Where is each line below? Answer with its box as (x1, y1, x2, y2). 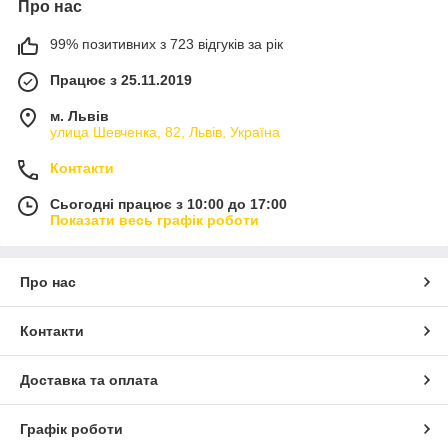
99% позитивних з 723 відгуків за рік (50, 36, 283, 52)
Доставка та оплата (20, 372, 158, 388)
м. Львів (50, 108, 109, 124)
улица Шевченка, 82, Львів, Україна (50, 124, 280, 140)
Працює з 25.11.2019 (50, 72, 192, 88)
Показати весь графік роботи (50, 212, 259, 228)
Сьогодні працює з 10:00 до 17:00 (50, 196, 287, 212)
